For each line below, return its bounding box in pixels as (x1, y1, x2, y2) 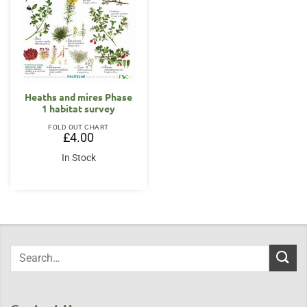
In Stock (61, 151, 96, 163)
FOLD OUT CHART (48, 123, 109, 131)
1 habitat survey (42, 101, 115, 114)
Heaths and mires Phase (25, 90, 132, 103)
